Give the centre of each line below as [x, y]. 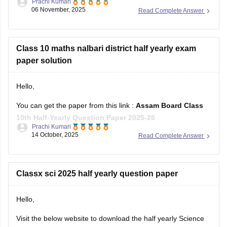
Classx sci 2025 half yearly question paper [97, 174]
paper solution [44, 61]
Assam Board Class [169, 105]
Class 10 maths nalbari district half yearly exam [106, 48]
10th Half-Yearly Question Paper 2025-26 [85, 118]
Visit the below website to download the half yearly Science [110, 218]
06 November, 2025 [58, 10]
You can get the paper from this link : [76, 105]
